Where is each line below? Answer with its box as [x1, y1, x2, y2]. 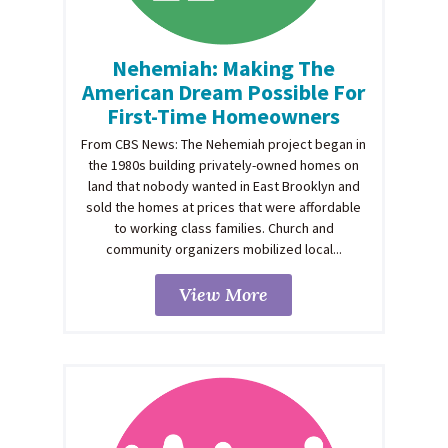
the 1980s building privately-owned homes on [88, 155, 360, 174]
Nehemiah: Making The [112, 53, 336, 82]
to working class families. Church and [113, 218, 334, 237]
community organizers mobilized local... [105, 239, 342, 258]
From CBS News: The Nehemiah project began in [81, 134, 367, 153]
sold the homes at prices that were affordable [86, 197, 362, 216]
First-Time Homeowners [107, 101, 341, 130]
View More [179, 282, 269, 306]
